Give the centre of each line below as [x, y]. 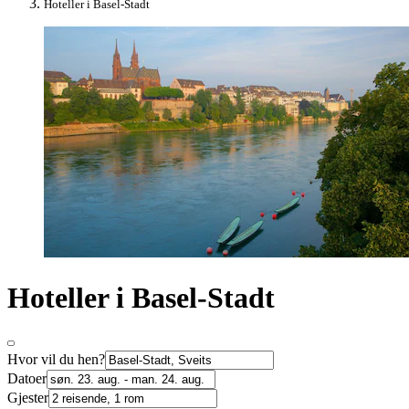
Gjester [28, 398]
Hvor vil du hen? [56, 360]
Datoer [27, 379]
